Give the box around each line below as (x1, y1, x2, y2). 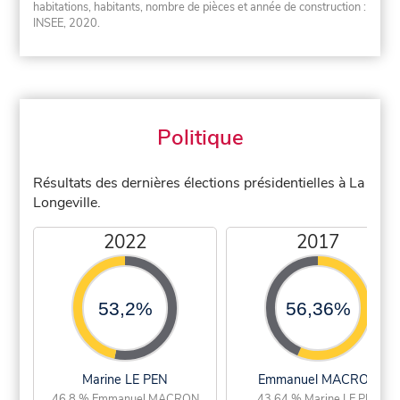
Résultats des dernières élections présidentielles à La (33, 173, 365, 194)
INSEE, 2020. (33, 15, 101, 32)
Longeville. (33, 193, 102, 213)
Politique (156, 123, 244, 153)
